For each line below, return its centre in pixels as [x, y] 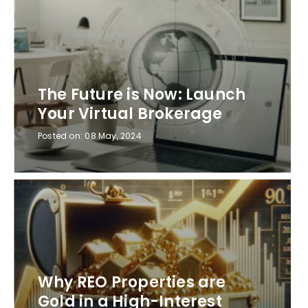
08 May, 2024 [113, 136]
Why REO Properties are [132, 283]
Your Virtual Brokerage [130, 114]
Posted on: [62, 136]
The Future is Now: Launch [142, 95]
